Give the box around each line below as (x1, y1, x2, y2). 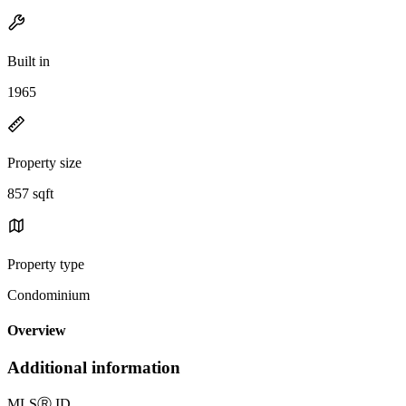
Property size (7, 154, 82, 170)
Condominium (7, 286, 90, 303)
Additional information (7, 358, 180, 378)
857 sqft (7, 185, 53, 201)
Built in (7, 53, 50, 69)
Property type (7, 256, 84, 272)
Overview (7, 323, 66, 339)
